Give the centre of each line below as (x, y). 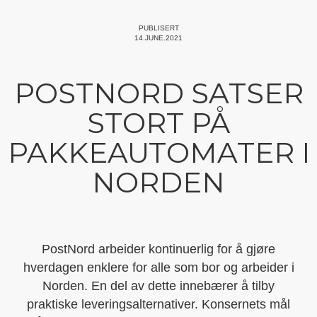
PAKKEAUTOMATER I (158, 153)
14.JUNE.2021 (158, 38)
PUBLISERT (158, 28)
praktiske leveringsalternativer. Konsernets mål (158, 305)
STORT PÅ (158, 123)
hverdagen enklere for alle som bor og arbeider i (158, 268)
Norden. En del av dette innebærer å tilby (158, 286)
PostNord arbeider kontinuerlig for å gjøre (158, 249)
